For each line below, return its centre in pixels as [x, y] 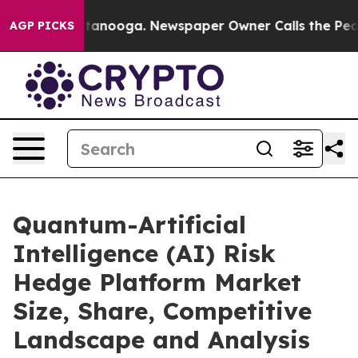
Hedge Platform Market [157, 282]
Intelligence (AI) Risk [144, 253]
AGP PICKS [42, 26]
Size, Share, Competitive [162, 311]
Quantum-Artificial [129, 225]
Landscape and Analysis [161, 340]
